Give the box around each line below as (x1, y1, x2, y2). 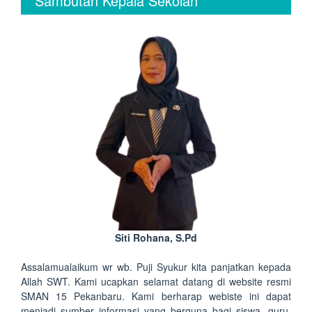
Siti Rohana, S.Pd (115, 231, 197, 244)
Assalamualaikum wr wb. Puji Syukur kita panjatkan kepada (21, 260, 291, 274)
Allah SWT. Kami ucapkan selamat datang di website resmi (21, 274, 291, 288)
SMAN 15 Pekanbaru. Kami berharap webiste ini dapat (21, 289, 291, 303)
